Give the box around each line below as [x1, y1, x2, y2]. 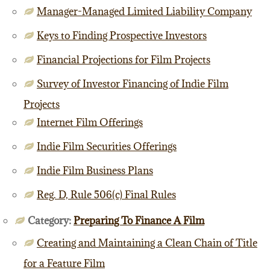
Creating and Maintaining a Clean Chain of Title [36, 236, 257, 250]
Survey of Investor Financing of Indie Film [36, 77, 228, 90]
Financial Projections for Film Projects [36, 53, 210, 66]
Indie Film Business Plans [36, 164, 153, 177]
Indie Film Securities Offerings [36, 140, 177, 153]
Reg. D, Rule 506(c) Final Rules [36, 188, 176, 201]
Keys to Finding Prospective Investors [36, 29, 207, 42]
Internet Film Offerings [36, 116, 143, 129]
